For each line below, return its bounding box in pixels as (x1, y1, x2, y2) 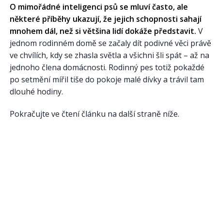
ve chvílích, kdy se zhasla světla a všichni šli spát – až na (10, 50, 209, 61)
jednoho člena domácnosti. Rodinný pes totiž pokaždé (10, 62, 204, 73)
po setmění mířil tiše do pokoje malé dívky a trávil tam (10, 74, 204, 85)
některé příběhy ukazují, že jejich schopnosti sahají (10, 14, 201, 25)
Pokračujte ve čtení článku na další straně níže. (10, 108, 179, 120)
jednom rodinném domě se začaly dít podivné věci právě (10, 38, 211, 49)
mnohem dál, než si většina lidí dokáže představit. (10, 26, 196, 37)
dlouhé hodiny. (10, 86, 63, 97)
